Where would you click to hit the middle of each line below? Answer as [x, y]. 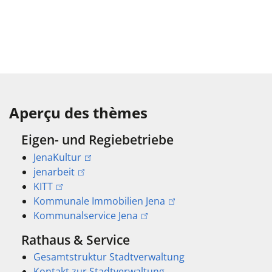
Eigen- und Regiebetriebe [97, 140]
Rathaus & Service [76, 240]
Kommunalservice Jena [86, 215]
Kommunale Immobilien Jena [99, 201]
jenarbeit [54, 172]
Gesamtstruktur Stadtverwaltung [109, 257]
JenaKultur [57, 157]
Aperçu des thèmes [78, 113]
